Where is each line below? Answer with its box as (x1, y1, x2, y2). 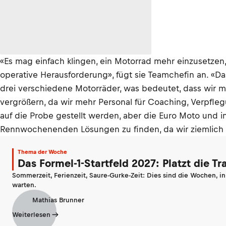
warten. (12, 181, 36, 189)
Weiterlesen (12, 211, 50, 218)
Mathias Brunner (32, 196, 84, 204)
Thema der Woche (18, 149, 67, 155)
